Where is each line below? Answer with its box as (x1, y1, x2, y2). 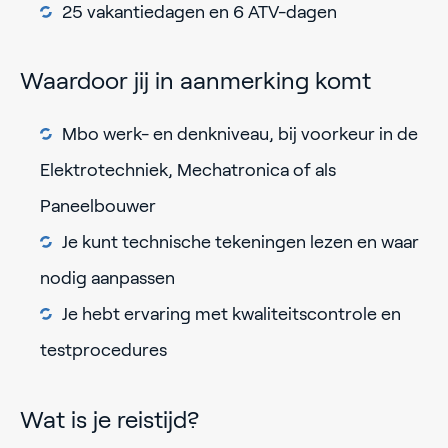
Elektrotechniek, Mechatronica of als (40, 160, 336, 181)
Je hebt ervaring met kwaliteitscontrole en (62, 304, 401, 325)
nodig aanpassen (40, 268, 175, 289)
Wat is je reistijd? (20, 405, 199, 433)
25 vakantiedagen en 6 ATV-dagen (62, 2, 337, 23)
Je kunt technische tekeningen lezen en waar (62, 232, 419, 253)
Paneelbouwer (40, 196, 156, 217)
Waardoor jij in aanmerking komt (20, 67, 371, 95)
